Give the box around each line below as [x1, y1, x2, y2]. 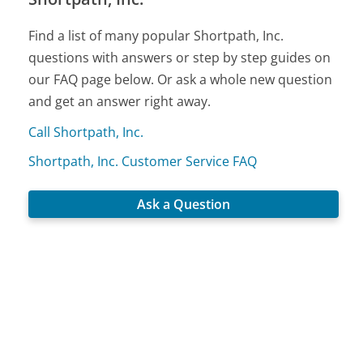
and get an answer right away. [28, 92, 211, 111]
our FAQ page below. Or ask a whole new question [28, 70, 333, 89]
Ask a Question [137, 194, 231, 213]
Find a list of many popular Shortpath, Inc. [28, 27, 284, 45]
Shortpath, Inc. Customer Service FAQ [28, 152, 258, 171]
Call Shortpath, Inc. [28, 123, 144, 142]
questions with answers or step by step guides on [28, 49, 331, 67]
